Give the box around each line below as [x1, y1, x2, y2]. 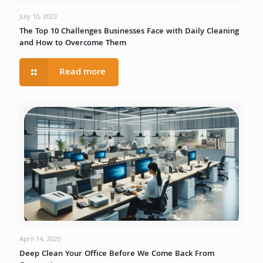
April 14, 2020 [19, 234, 60, 246]
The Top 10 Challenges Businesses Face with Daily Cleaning [19, 25, 239, 38]
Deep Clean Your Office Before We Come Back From [19, 248, 214, 261]
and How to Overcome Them [19, 36, 126, 50]
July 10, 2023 [19, 11, 57, 23]
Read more [59, 65, 106, 80]
